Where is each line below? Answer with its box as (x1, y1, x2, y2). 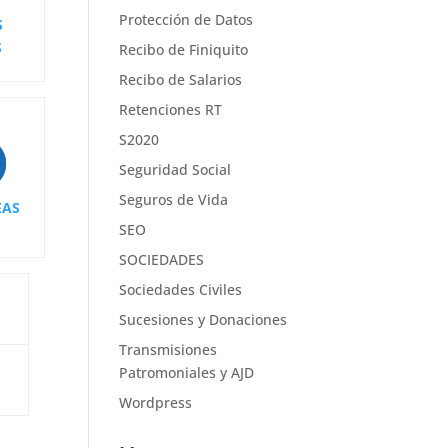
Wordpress (119, 393, 193, 412)
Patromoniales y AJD (119, 363, 255, 382)
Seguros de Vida (119, 190, 229, 209)
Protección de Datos (119, 10, 254, 29)
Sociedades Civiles (119, 280, 243, 299)
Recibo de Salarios (119, 70, 243, 89)
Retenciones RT (119, 100, 223, 119)
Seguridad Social (119, 160, 232, 179)
